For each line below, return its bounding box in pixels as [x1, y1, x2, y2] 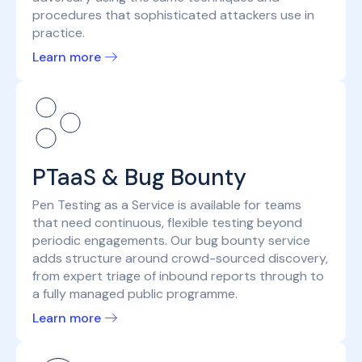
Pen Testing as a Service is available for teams [32, 196, 301, 214]
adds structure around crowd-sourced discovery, [32, 250, 328, 267]
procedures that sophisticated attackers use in [32, 6, 314, 24]
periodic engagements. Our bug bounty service [32, 232, 310, 250]
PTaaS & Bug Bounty [32, 162, 246, 193]
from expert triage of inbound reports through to [32, 267, 324, 285]
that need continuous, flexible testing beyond [32, 214, 302, 232]
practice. [32, 24, 85, 42]
